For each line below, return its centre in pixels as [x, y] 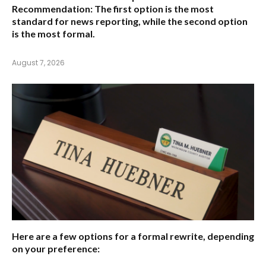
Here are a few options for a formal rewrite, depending [133, 236]
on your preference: [56, 248]
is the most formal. [53, 34]
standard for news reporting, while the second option [130, 21]
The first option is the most [153, 9]
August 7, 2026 [38, 63]
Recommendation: [52, 9]
